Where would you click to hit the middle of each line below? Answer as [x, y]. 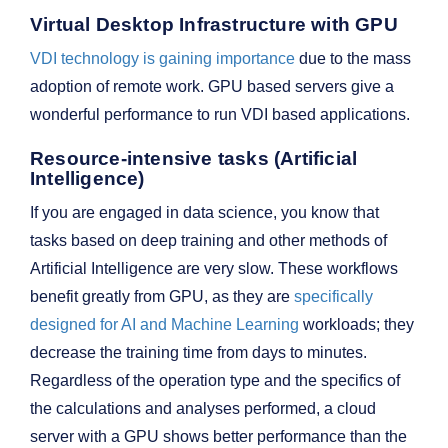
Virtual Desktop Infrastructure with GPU [214, 25]
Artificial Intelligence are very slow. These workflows [214, 269]
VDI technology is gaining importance [162, 59]
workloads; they [356, 325]
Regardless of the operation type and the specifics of [215, 381]
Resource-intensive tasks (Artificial [194, 159]
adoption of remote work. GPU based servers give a [212, 87]
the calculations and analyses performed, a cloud [203, 409]
